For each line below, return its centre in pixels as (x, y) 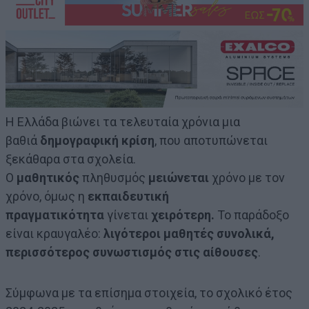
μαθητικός (48, 178)
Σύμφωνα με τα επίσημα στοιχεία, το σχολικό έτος (149, 293)
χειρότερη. (183, 215)
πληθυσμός (114, 178)
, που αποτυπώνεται (211, 141)
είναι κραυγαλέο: (54, 234)
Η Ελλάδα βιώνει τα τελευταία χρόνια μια (123, 122)
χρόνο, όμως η (47, 197)
